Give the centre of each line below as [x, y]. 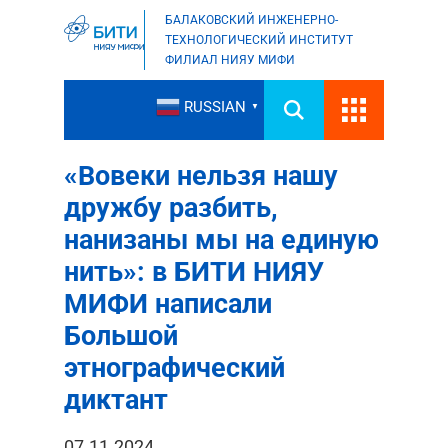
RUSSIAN [215, 107]
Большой [121, 336]
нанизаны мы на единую [221, 240]
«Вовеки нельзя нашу [201, 176]
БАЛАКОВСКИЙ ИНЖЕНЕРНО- [251, 20]
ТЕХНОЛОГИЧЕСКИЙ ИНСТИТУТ [259, 40]
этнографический [174, 368]
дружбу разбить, [171, 208]
